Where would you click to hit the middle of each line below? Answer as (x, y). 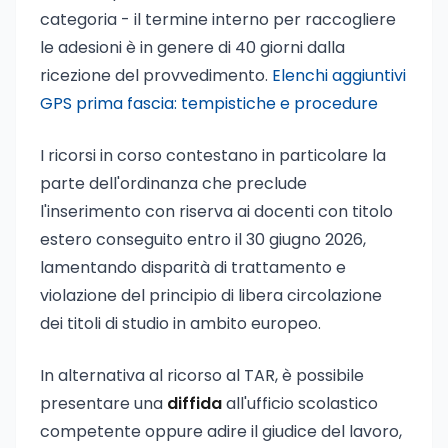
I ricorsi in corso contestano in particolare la (213, 155)
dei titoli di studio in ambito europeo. (180, 323)
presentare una (103, 403)
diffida (194, 403)
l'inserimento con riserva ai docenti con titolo (216, 211)
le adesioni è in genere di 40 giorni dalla (192, 47)
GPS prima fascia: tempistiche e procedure (209, 103)
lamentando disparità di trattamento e (193, 267)
